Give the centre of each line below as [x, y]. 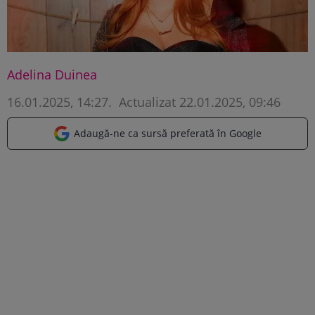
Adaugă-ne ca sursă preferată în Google [168, 133]
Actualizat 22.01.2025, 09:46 [198, 102]
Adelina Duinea [52, 74]
